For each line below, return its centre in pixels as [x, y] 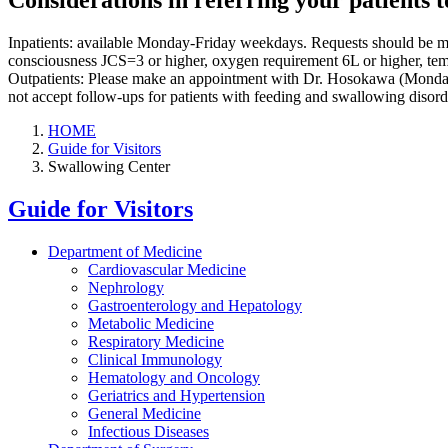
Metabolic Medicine [151, 323]
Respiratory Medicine [156, 341]
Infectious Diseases [148, 431]
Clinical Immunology [155, 359]
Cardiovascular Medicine [167, 269]
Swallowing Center [109, 167]
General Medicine [144, 413]
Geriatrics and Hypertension [176, 395]
